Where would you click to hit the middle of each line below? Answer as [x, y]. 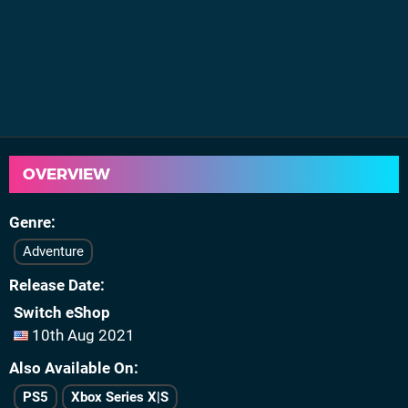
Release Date [55, 285]
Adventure [53, 251]
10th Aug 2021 [82, 335]
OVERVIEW [66, 174]
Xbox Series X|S [120, 397]
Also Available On [71, 368]
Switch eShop [62, 312]
